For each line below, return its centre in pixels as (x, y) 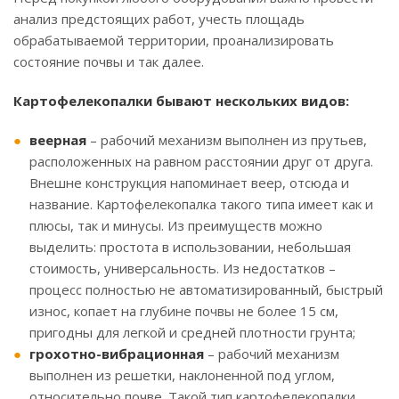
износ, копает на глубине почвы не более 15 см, (184, 311)
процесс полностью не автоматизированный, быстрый (206, 290)
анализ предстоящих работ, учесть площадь (159, 19)
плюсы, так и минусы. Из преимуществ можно (176, 226)
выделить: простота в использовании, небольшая (190, 247)
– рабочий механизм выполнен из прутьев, (227, 140)
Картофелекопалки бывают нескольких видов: (181, 101)
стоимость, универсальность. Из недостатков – (183, 269)
